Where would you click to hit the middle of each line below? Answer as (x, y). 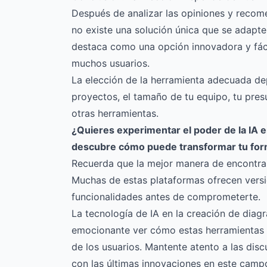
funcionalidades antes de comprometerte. (166, 197)
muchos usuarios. (111, 63)
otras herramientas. (115, 113)
